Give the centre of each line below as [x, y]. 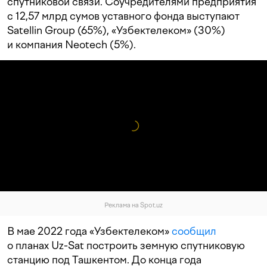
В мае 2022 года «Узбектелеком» [89, 231]
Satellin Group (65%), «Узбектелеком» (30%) [116, 30]
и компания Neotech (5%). [72, 45]
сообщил [194, 231]
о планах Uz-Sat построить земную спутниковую [126, 246]
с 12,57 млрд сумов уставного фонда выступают [123, 16]
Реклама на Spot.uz [133, 206]
